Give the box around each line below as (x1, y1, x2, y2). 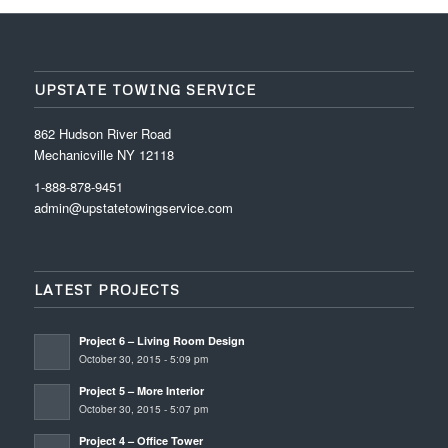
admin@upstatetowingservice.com (33, 197, 233, 217)
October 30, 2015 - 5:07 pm (78, 400, 208, 416)
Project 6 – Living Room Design (78, 332, 245, 348)
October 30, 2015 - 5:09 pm (78, 350, 208, 366)
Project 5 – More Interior (78, 382, 204, 398)
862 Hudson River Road (33, 123, 171, 143)
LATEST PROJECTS (33, 280, 180, 298)
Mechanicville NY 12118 (33, 144, 174, 164)
